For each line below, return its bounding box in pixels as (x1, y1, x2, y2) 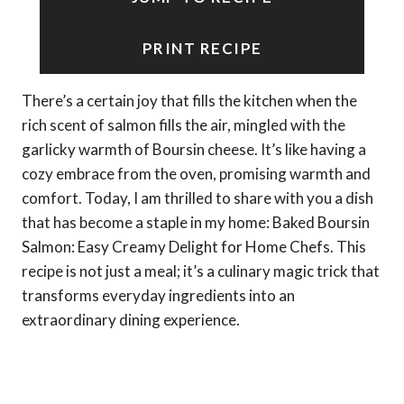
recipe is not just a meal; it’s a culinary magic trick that (22, 261, 380, 280)
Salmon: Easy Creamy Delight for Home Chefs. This (22, 236, 366, 256)
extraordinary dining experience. (22, 309, 240, 329)
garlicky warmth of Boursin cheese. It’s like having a (22, 139, 366, 159)
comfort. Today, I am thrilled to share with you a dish (22, 188, 373, 207)
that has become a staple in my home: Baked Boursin (22, 212, 370, 232)
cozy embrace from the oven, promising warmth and (22, 163, 371, 183)
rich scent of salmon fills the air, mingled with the (22, 115, 345, 134)
